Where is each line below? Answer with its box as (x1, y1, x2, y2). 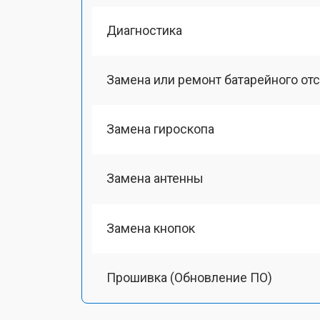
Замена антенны (106, 171, 204, 186)
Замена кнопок (106, 220, 195, 236)
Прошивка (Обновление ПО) (106, 269, 272, 285)
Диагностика (106, 22, 182, 38)
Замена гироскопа (106, 121, 214, 136)
